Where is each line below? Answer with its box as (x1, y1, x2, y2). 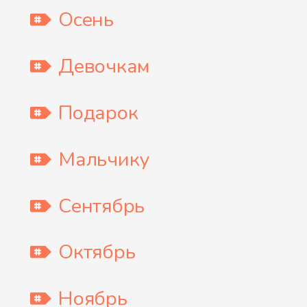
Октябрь (58, 238, 136, 266)
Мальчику (58, 145, 150, 173)
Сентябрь (58, 192, 145, 219)
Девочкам (58, 53, 151, 80)
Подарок (58, 99, 138, 126)
